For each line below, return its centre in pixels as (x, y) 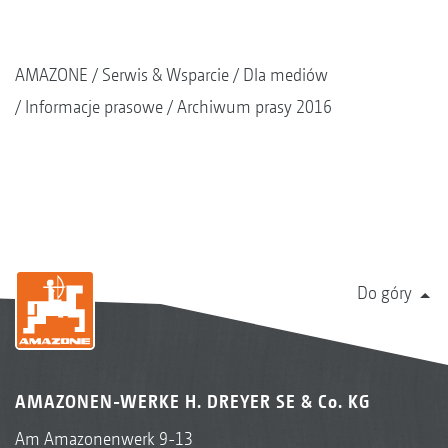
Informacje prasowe (94, 106)
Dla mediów (285, 74)
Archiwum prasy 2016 (254, 106)
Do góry (384, 292)
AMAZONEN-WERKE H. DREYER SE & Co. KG (192, 401)
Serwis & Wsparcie (165, 74)
